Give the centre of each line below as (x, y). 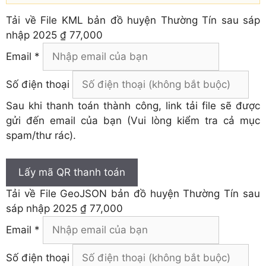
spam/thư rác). (41, 136)
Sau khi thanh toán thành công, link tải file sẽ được (133, 106)
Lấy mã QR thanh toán (72, 172)
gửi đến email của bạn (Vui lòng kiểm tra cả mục (133, 121)
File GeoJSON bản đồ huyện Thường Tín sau (150, 193)
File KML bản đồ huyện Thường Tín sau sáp (150, 20)
